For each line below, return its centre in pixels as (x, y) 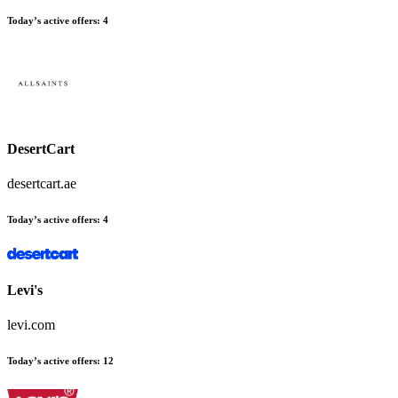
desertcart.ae (42, 184)
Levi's (25, 290)
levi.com (31, 324)
